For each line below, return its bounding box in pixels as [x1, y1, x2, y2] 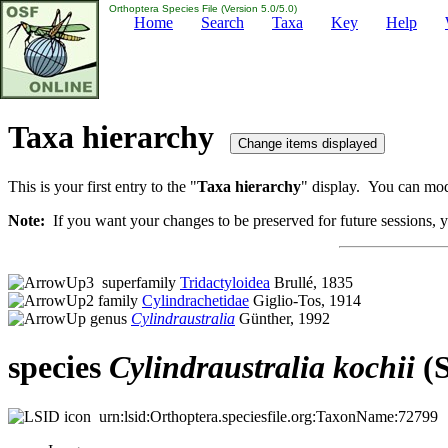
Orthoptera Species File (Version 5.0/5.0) [106, 3, 297, 14]
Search [201, 14, 244, 31]
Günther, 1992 [235, 309, 330, 327]
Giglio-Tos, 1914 [249, 291, 361, 309]
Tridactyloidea [180, 273, 270, 291]
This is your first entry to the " [8, 177, 197, 195]
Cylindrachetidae [142, 291, 249, 309]
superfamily [94, 273, 180, 291]
